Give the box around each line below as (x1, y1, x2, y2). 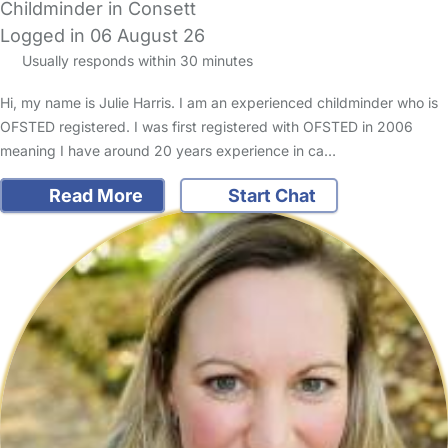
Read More (44, 185, 143, 207)
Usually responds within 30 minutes (17, 52, 253, 69)
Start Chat (224, 185, 316, 207)
